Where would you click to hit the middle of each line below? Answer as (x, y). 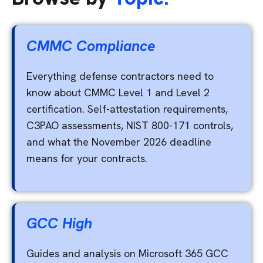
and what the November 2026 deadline (119, 141)
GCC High (60, 224)
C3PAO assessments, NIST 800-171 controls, (130, 125)
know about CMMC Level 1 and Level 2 (118, 92)
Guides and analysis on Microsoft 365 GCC (128, 254)
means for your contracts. (87, 158)
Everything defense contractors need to (120, 76)
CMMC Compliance (91, 46)
